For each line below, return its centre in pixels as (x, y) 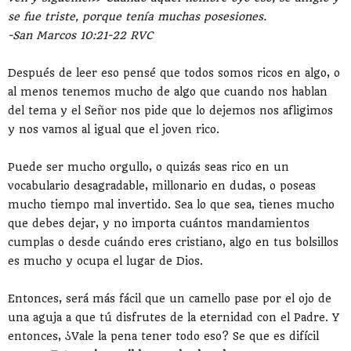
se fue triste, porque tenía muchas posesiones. (137, 16)
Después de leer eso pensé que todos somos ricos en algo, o (174, 72)
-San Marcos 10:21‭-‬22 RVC (80, 35)
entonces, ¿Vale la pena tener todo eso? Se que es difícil (163, 336)
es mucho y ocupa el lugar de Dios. (105, 261)
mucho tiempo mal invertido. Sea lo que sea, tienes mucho (171, 204)
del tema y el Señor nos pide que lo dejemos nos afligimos (170, 110)
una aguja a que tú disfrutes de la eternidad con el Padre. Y (174, 317)
